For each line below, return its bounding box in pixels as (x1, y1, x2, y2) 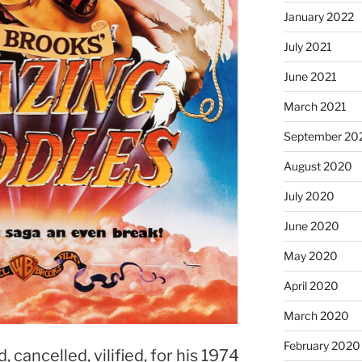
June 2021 (283, 69, 337, 83)
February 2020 (283, 338, 360, 352)
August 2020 (283, 158, 352, 173)
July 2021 (283, 39, 332, 53)
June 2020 (283, 218, 339, 233)
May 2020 (283, 248, 338, 263)
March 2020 (283, 308, 349, 322)
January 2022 (283, 9, 354, 23)
